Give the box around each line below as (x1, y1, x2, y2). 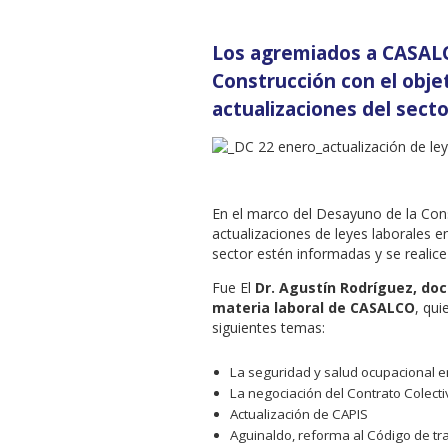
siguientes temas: (212, 318, 325, 337)
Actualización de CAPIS (230, 405, 368, 423)
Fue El (212, 278, 255, 297)
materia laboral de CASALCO (212, 298, 415, 317)
